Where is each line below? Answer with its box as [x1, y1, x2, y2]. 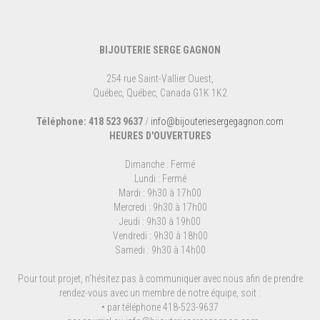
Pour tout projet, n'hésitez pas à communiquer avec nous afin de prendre [17, 272, 303, 284]
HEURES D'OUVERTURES [109, 129, 211, 141]
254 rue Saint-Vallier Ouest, [106, 72, 214, 84]
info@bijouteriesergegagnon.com [151, 115, 284, 127]
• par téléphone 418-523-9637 [101, 301, 219, 313]
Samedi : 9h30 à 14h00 [114, 244, 206, 256]
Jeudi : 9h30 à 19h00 [119, 215, 201, 227]
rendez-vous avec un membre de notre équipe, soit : [59, 286, 261, 299]
